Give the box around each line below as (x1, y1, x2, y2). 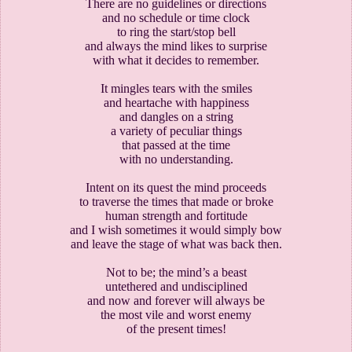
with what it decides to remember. (93, 53, 259, 67)
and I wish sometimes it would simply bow (70, 222, 282, 236)
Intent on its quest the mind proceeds (86, 180, 266, 194)
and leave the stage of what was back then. (70, 236, 282, 251)
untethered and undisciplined (104, 279, 247, 293)
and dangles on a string (119, 109, 233, 123)
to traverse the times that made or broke (79, 194, 273, 208)
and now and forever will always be (87, 293, 265, 307)
